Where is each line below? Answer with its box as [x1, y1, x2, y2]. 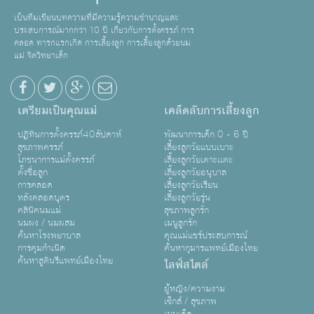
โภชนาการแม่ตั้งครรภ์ [18, 152, 95, 168]
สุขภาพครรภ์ [18, 139, 63, 155]
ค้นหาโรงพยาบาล [18, 228, 81, 243]
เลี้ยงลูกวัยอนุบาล [164, 165, 226, 180]
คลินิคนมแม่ [18, 203, 61, 218]
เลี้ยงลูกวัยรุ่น [164, 190, 210, 205]
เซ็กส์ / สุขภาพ [164, 294, 217, 309]
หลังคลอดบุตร [18, 190, 69, 205]
